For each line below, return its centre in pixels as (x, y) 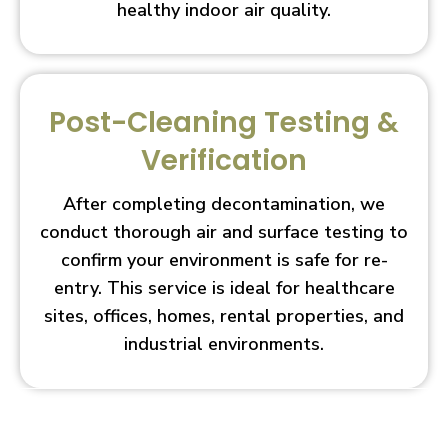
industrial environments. (224, 343)
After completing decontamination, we (224, 203)
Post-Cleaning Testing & (224, 122)
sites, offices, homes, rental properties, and (224, 315)
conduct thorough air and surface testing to (224, 231)
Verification (224, 160)
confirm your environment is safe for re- (224, 259)
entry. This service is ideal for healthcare (224, 287)
